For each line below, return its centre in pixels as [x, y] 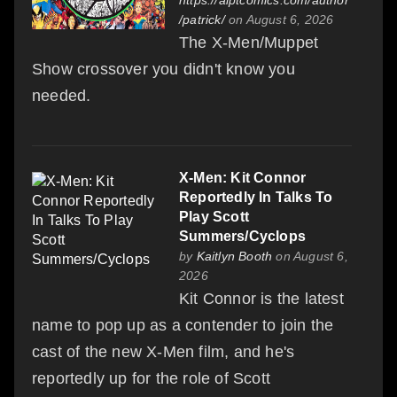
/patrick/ [202, 19]
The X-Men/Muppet [249, 42]
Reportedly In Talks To [256, 197]
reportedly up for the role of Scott [151, 378]
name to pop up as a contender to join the [183, 325]
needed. [62, 95]
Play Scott [214, 216]
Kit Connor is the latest [261, 298]
